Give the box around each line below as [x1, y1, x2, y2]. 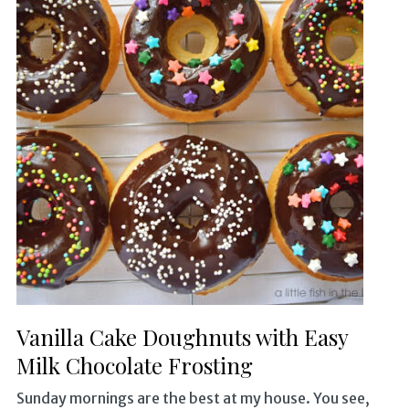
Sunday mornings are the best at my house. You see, [16, 388, 370, 407]
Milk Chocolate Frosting [16, 350, 253, 380]
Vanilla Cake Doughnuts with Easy [16, 321, 348, 351]
